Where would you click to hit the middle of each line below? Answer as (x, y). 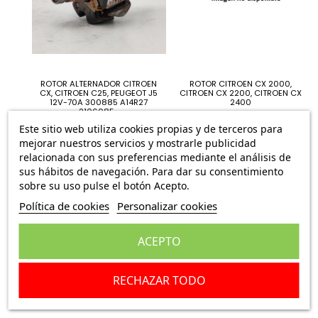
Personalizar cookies (167, 205)
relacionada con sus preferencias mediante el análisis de (155, 157)
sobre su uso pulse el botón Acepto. (104, 185)
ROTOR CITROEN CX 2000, (240, 83)
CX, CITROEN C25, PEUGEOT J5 (99, 93)
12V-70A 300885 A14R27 (99, 102)
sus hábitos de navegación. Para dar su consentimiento (151, 171)
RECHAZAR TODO (159, 280)
